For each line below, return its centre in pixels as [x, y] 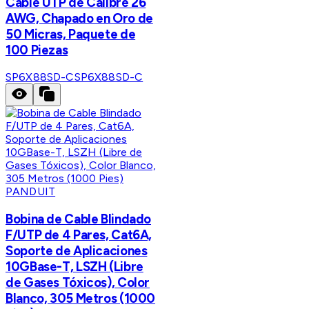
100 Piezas [37, 50]
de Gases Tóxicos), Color [78, 283]
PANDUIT [31, 192]
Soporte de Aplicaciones [77, 251]
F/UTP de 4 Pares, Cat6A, [79, 235]
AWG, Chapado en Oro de [79, 18]
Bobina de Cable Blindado [79, 219]
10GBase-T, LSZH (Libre [74, 267]
